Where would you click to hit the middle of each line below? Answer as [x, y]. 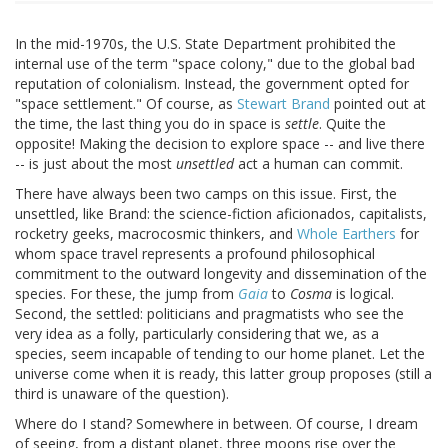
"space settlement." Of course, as [126, 104]
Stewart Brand [283, 104]
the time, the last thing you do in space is [150, 124]
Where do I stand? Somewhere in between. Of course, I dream [216, 424]
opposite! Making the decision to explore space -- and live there [220, 144]
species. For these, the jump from [126, 294]
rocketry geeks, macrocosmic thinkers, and [156, 234]
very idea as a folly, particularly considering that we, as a [197, 334]
